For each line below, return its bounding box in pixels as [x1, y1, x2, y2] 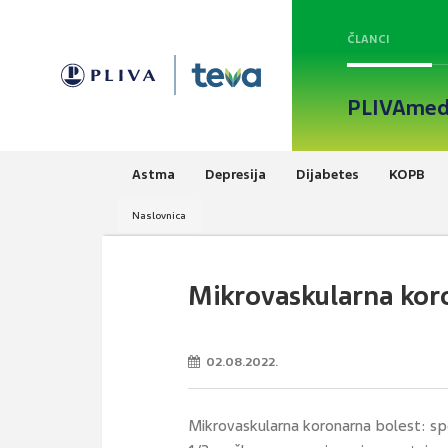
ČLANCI [347, 32, 390, 46]
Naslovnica [132, 208, 186, 222]
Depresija [205, 165, 266, 183]
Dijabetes [296, 165, 359, 183]
